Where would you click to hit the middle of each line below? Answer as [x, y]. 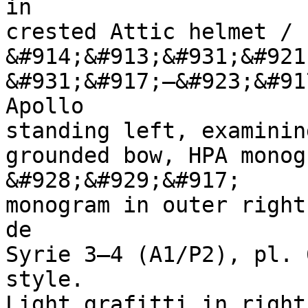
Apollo [51, 106]
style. [51, 279]
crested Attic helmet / [149, 32]
